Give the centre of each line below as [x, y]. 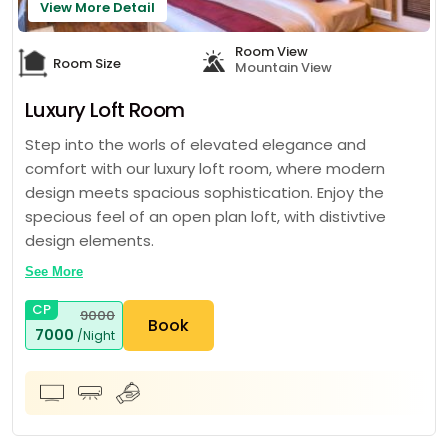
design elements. [89, 240]
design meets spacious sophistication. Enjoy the [204, 192]
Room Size [87, 63]
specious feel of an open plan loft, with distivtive [205, 216]
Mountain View [284, 67]
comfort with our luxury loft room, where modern [205, 168]
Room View [272, 51]
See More [54, 271]
